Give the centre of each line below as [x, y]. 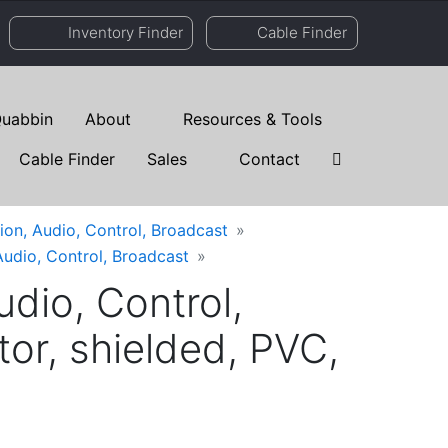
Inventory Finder [125, 32]
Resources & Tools [252, 118]
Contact [269, 158]
